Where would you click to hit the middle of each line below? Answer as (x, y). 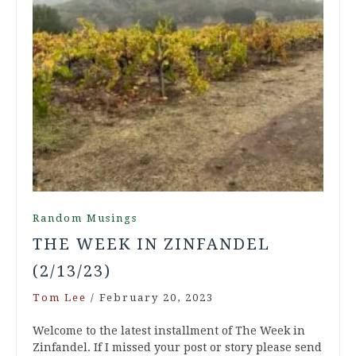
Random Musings (85, 219)
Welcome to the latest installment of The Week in (169, 331)
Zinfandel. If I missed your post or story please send (177, 348)
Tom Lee (60, 298)
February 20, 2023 (157, 298)
